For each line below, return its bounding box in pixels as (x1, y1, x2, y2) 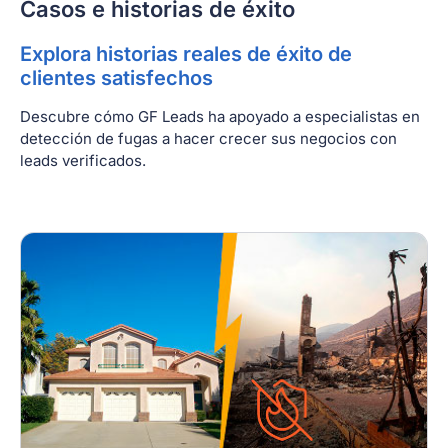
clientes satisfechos (20, 65, 213, 90)
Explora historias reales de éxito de (20, 41, 352, 66)
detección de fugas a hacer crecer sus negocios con (20, 128, 397, 148)
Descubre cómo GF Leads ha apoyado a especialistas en (20, 106, 420, 126)
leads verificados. (20, 150, 146, 170)
